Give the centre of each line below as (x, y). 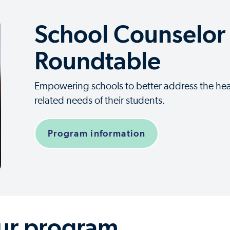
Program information (97, 133)
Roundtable (97, 61)
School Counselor (130, 34)
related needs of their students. (100, 101)
